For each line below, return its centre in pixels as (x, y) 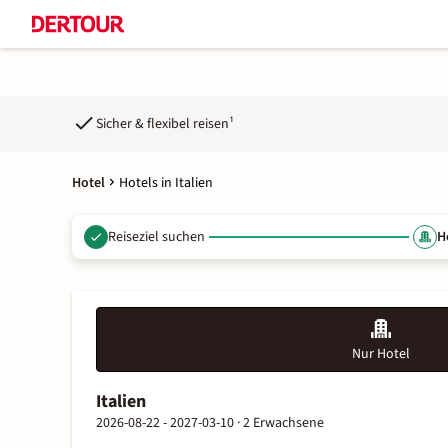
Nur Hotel (381, 354)
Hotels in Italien (166, 183)
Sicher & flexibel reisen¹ (165, 123)
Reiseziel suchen (156, 236)
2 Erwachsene (283, 423)
